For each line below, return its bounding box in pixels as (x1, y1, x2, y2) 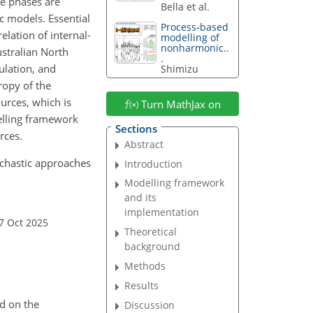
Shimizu (161, 62, 199, 76)
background (124, 240, 181, 254)
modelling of (161, 31, 220, 45)
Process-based (161, 20, 229, 34)
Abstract (124, 137, 164, 151)
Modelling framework (124, 176, 225, 190)
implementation (124, 205, 200, 219)
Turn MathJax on (138, 96, 221, 111)
